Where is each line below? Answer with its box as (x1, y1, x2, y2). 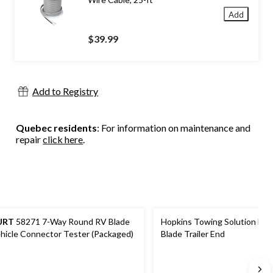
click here (43, 133, 83, 145)
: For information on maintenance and (97, 121, 251, 133)
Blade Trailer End (161, 228, 225, 239)
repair (16, 133, 43, 145)
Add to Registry (32, 85, 98, 97)
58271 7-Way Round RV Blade (14, 216, 130, 227)
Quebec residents (16, 121, 97, 133)
